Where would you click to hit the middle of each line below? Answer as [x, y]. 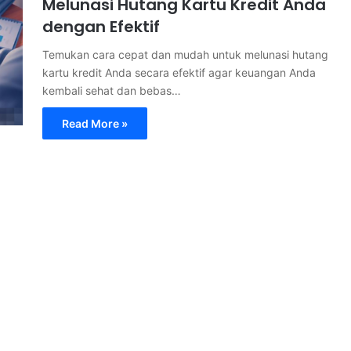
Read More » [95, 123]
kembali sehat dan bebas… [112, 90]
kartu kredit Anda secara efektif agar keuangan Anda [179, 72]
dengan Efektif [101, 27]
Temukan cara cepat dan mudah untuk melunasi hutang [185, 54]
